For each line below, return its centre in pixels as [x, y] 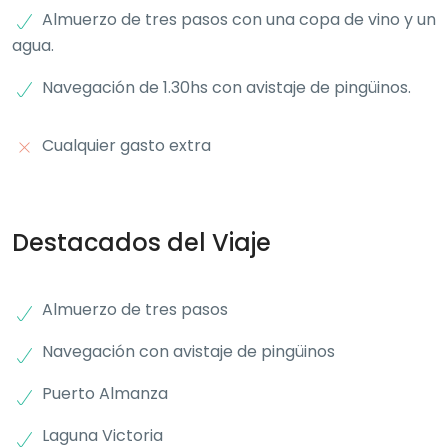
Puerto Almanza [105, 393]
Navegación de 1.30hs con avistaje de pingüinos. [226, 87]
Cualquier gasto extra [126, 145]
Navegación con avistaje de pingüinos [188, 351]
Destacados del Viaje [141, 242]
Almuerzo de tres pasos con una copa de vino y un [239, 19]
